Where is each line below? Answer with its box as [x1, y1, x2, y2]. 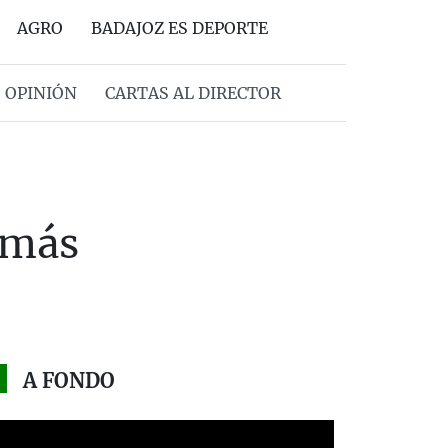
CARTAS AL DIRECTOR [104, 83, 281, 103]
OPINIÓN [4, 83, 77, 103]
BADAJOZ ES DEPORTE [91, 18, 268, 38]
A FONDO [22, 368, 115, 393]
